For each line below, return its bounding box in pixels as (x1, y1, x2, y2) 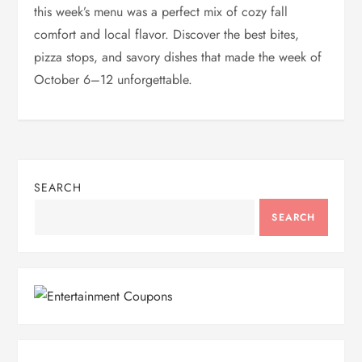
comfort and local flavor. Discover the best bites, (34, 25, 300, 44)
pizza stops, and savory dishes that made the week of (34, 48, 322, 67)
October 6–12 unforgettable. (34, 70, 193, 90)
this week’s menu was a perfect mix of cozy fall (34, 2, 288, 22)
